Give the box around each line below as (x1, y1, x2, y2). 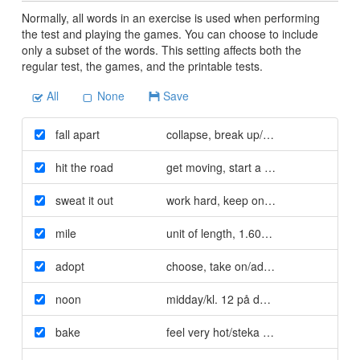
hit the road (55, 158, 113, 175)
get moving (166, 158, 223, 175)
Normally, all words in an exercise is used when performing (21, 9, 320, 26)
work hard (166, 191, 217, 208)
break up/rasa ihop (211, 125, 310, 142)
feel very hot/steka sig (166, 323, 277, 340)
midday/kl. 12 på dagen (166, 290, 285, 307)
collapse (166, 125, 208, 142)
